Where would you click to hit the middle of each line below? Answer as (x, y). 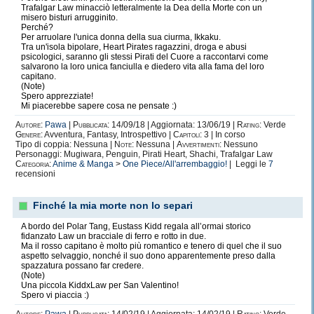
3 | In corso (224, 135)
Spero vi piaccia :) (55, 295)
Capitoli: (187, 135)
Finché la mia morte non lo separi (113, 205)
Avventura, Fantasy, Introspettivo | (108, 135)
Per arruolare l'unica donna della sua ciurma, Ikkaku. (121, 37)
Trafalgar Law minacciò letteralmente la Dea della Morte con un (142, 8)
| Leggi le (248, 164)
